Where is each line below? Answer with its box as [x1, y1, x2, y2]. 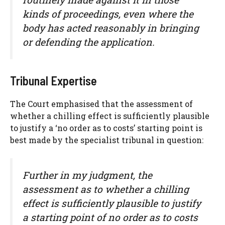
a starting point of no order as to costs [23, 210, 198, 223]
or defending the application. [23, 36, 155, 49]
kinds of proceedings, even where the [23, 8, 193, 21]
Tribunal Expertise [10, 73, 97, 88]
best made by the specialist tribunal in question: [10, 134, 203, 145]
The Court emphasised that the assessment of [10, 98, 193, 109]
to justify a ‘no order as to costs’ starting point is [10, 122, 202, 133]
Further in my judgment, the [23, 168, 152, 181]
